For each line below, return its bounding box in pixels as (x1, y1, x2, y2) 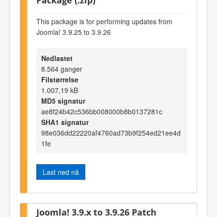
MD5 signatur (41, 96, 85, 106)
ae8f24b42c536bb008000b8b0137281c (41, 107, 162, 117)
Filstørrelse (41, 75, 78, 85)
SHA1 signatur (41, 117, 89, 127)
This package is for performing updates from (36, 16, 172, 26)
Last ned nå (43, 167, 79, 177)
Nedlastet (41, 53, 73, 63)
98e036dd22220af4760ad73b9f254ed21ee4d (41, 128, 181, 138)
